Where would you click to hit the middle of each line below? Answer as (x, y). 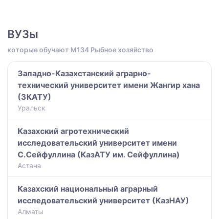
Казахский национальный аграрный (88, 188)
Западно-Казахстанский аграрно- (84, 73)
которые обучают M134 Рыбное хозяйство (80, 49)
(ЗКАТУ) (34, 97)
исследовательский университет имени (97, 142)
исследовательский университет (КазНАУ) (103, 200)
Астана (29, 165)
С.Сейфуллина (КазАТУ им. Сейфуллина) (99, 154)
